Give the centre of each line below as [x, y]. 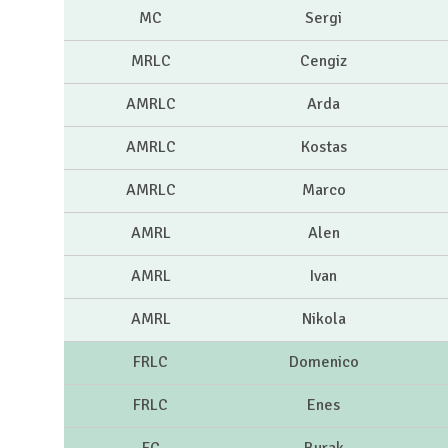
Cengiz [323, 61]
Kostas [323, 147]
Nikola [323, 319]
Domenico [323, 362]
